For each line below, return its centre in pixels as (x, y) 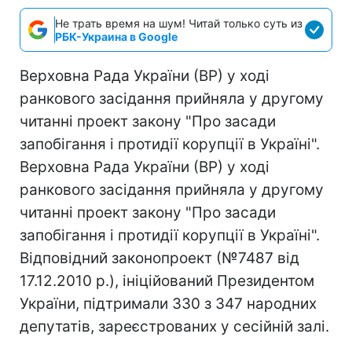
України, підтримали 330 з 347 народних (168, 303)
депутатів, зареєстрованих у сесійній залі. (174, 326)
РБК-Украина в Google (116, 36)
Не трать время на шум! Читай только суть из (179, 23)
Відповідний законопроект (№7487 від (159, 258)
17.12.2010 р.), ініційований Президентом (167, 280)
